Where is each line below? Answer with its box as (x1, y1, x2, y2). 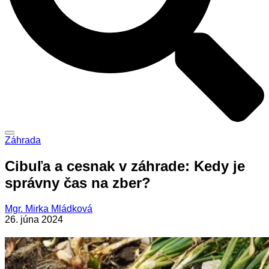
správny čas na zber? (5, 174, 151, 191)
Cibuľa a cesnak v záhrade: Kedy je (5, 157, 245, 174)
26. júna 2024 (5, 214, 63, 225)
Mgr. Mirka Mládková (5, 203, 92, 214)
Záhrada (5, 135, 41, 145)
